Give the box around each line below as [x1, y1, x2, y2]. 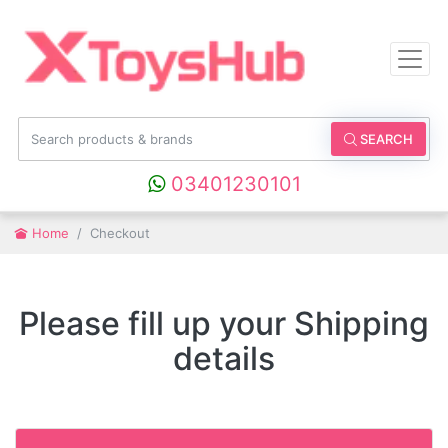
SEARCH [357, 131, 413, 148]
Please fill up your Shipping [19, 304, 429, 344]
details [173, 339, 275, 379]
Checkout [90, 225, 150, 242]
